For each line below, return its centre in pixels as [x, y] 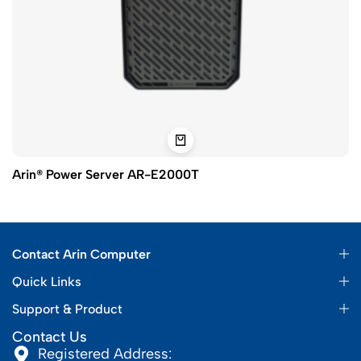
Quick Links [47, 282]
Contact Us [50, 337]
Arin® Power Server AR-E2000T [106, 175]
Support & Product [67, 309]
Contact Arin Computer [81, 255]
